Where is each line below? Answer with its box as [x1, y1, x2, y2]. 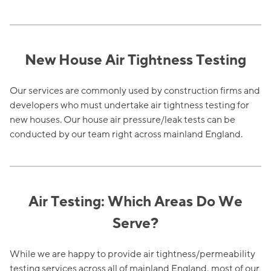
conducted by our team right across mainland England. [10, 128, 243, 142]
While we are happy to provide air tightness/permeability [10, 247, 255, 261]
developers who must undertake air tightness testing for [10, 99, 249, 113]
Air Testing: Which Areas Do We [28, 192, 243, 212]
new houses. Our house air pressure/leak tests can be [10, 113, 235, 127]
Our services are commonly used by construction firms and [10, 84, 260, 98]
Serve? [113, 214, 158, 233]
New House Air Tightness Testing [25, 51, 246, 70]
